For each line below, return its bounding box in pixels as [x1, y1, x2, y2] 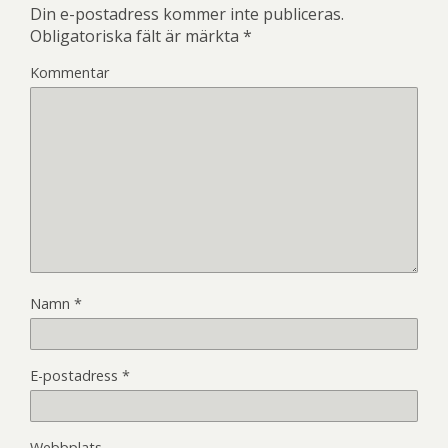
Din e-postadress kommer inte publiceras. [30, 2, 344, 25]
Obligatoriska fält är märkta [30, 24, 243, 47]
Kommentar [30, 62, 109, 82]
